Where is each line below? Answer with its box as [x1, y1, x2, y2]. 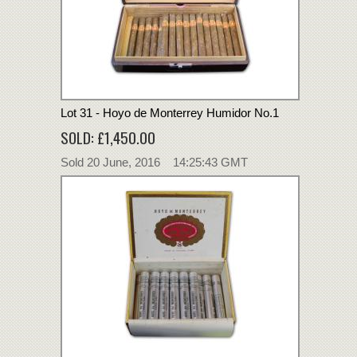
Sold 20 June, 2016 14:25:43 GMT [61, 155, 248, 169]
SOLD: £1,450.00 [61, 125, 155, 148]
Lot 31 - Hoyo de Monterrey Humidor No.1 [61, 105, 279, 120]
